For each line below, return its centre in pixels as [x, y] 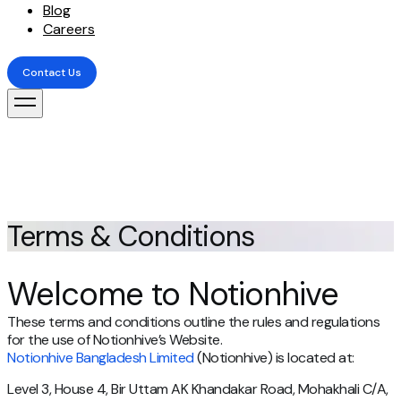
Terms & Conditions [131, 236]
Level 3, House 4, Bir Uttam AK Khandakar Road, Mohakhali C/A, [198, 389]
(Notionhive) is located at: [274, 358]
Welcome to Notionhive [173, 294]
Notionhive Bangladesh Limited [101, 358]
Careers [69, 29]
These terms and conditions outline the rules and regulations [193, 322]
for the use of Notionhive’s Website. [115, 340]
